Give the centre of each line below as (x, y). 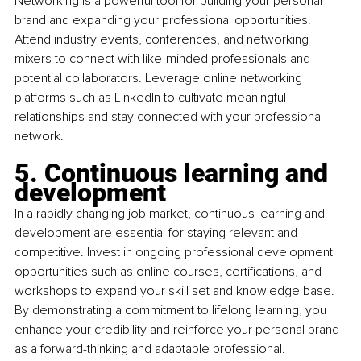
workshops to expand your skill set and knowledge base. (176, 291)
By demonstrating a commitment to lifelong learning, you (172, 311)
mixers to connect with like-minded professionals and (164, 59)
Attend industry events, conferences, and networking (163, 40)
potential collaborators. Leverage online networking (160, 79)
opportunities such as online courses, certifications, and (170, 272)
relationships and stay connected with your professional (170, 117)
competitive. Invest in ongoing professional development (175, 253)
